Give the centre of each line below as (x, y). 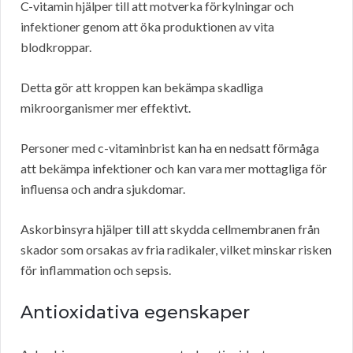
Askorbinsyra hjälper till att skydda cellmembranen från (170, 229)
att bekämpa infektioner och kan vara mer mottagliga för (174, 169)
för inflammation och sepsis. (96, 270)
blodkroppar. (56, 47)
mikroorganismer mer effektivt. (106, 108)
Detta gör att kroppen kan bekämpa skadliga (142, 87)
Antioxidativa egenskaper (135, 313)
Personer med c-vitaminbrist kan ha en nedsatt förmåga (170, 148)
